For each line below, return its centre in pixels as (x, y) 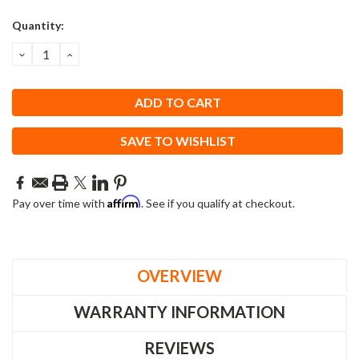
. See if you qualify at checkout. (218, 203)
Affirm (124, 201)
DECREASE (54, 53)
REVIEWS (179, 347)
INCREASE (99, 53)
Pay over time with (60, 203)
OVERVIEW (179, 275)
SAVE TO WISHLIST (177, 140)
